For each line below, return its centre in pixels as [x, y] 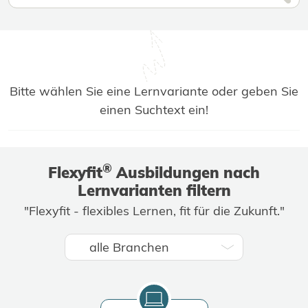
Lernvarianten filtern [154, 191]
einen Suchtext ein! [154, 110]
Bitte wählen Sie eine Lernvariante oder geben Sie [154, 91]
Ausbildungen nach [186, 173]
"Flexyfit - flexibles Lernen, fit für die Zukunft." [154, 211]
